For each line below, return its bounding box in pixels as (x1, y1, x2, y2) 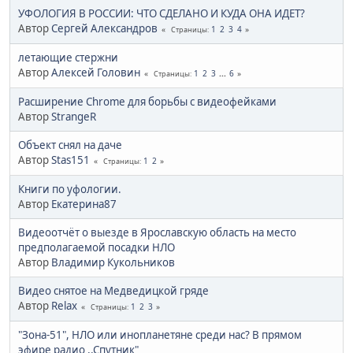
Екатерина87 (51, 196, 117, 211)
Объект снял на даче (18, 137, 122, 152)
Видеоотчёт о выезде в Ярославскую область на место (18, 225, 296, 240)
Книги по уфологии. (18, 181, 121, 196)
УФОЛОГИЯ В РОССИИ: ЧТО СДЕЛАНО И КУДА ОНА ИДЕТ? (18, 6, 305, 20)
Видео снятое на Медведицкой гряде (18, 283, 209, 298)
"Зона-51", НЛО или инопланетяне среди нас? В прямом (18, 327, 302, 342)
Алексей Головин (51, 65, 140, 80)
